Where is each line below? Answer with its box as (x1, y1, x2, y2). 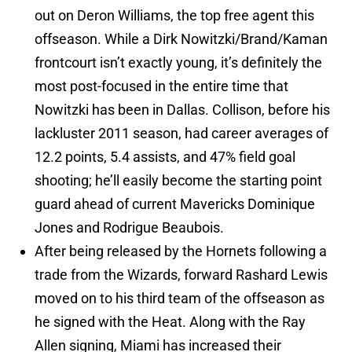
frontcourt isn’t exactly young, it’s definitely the (35, 54, 322, 71)
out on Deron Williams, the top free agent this (35, 7, 314, 24)
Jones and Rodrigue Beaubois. (35, 219, 224, 236)
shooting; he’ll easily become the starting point (35, 172, 322, 189)
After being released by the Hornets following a (35, 243, 327, 260)
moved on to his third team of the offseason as (35, 290, 324, 307)
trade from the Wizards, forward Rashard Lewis (35, 266, 328, 284)
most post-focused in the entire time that (35, 78, 288, 95)
